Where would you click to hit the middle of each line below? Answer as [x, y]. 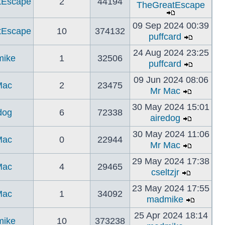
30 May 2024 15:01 [171, 107]
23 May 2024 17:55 [171, 188]
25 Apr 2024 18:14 [171, 215]
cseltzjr [165, 172]
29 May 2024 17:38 [171, 161]
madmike [165, 199]
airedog [165, 118]
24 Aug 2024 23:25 [171, 53]
